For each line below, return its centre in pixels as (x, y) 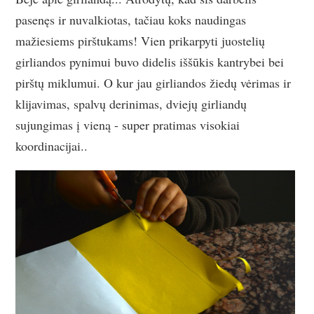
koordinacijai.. (52, 145)
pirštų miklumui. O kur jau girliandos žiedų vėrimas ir (153, 82)
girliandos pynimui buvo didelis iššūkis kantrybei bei (150, 61)
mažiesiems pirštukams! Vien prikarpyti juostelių (141, 40)
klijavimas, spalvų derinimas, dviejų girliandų (131, 103)
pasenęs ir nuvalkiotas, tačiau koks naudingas (131, 19)
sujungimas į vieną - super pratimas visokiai (128, 124)
